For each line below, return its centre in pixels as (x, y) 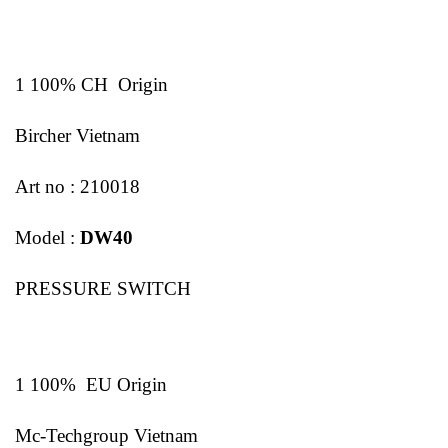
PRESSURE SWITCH (103, 288)
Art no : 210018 (77, 186)
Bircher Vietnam (77, 136)
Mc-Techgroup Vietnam (106, 435)
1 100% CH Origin (91, 85)
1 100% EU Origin (91, 385)
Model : (47, 237)
